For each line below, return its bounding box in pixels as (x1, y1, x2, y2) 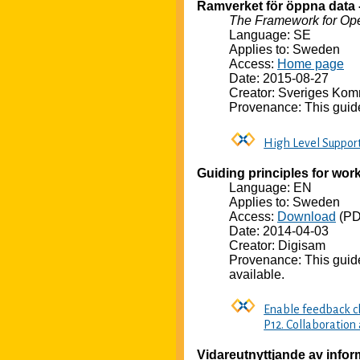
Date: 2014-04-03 (229, 223, 329, 238)
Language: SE (229, 28, 311, 43)
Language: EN (229, 180, 312, 194)
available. (229, 267, 284, 281)
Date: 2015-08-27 (229, 72, 329, 86)
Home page (277, 57, 344, 72)
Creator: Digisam (229, 238, 325, 252)
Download (277, 209, 336, 223)
